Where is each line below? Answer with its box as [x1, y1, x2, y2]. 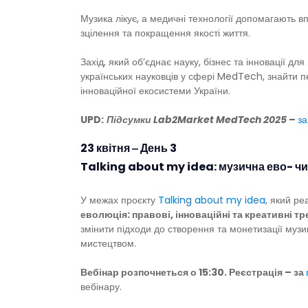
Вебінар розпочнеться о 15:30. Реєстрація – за [80, 265, 306, 280]
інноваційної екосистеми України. [80, 84, 230, 98]
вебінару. [80, 280, 122, 294]
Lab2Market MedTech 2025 [151, 113, 287, 127]
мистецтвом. [80, 236, 136, 251]
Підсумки [107, 113, 151, 127]
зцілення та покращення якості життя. [80, 26, 250, 41]
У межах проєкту [80, 193, 158, 208]
